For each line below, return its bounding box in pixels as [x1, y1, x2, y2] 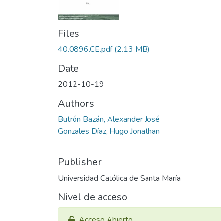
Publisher [58, 155, 102, 169]
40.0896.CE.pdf [58, 43, 112, 55]
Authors [58, 96, 94, 110]
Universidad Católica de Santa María [58, 172, 181, 184]
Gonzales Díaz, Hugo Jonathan [58, 125, 160, 137]
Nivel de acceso [58, 190, 127, 204]
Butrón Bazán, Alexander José [58, 113, 160, 125]
